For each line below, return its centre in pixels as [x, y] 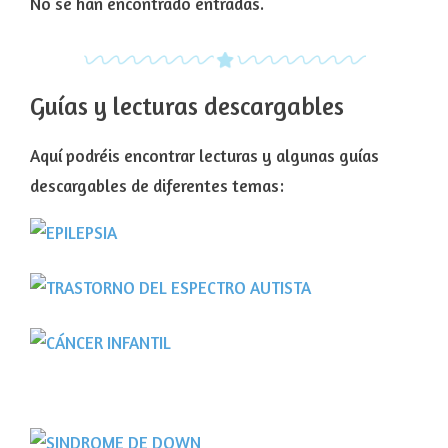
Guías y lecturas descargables [187, 106]
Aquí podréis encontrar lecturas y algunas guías [204, 156]
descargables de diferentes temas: [157, 186]
